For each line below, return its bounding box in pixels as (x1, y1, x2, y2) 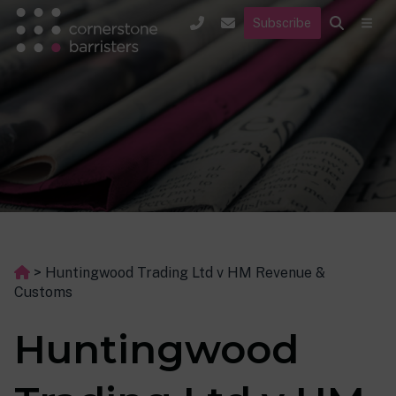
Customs (14, 284, 72, 301)
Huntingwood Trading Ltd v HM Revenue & (45, 264, 325, 281)
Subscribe (253, 14, 312, 30)
